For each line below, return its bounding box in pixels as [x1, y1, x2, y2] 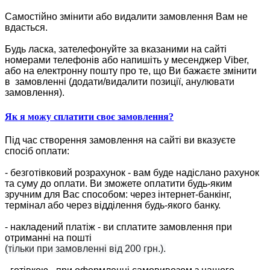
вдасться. [5, 22, 48, 33]
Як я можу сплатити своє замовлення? [5, 111, 174, 122]
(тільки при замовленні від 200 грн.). [5, 243, 166, 254]
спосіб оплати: [5, 145, 69, 156]
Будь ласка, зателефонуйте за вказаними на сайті [5, 44, 227, 55]
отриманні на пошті [5, 232, 94, 243]
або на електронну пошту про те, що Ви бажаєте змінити [5, 66, 257, 77]
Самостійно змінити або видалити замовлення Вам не [5, 11, 248, 22]
